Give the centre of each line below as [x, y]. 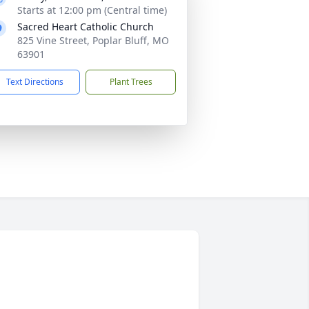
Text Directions [35, 82]
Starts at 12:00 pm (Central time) [92, 10]
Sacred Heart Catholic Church [86, 27]
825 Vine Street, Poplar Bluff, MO [93, 40]
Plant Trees [131, 82]
